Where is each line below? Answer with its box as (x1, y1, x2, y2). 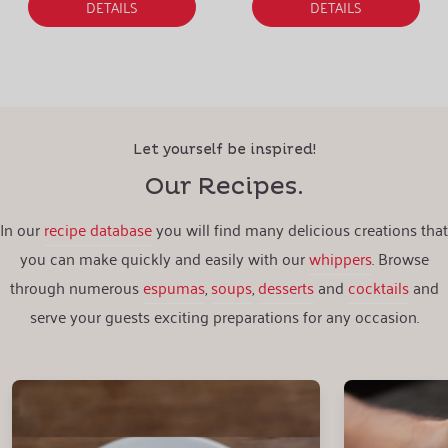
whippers (308, 244, 372, 272)
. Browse (371, 244, 429, 272)
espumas (142, 273, 205, 301)
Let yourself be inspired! (132, 141, 316, 158)
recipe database (44, 215, 152, 243)
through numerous (9, 273, 143, 301)
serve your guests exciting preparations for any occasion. (29, 302, 419, 330)
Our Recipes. (144, 172, 304, 202)
